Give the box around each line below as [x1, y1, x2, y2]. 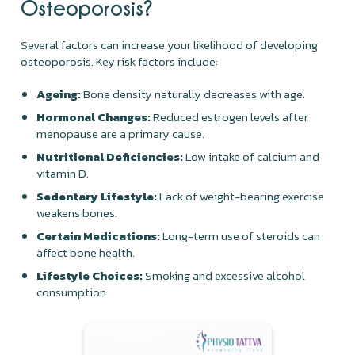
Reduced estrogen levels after [153, 107, 309, 126]
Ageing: [36, 84, 82, 103]
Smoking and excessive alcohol [143, 265, 306, 284]
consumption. [36, 282, 109, 301]
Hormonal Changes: [36, 107, 154, 126]
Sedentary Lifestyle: [36, 186, 158, 205]
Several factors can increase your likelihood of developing [21, 35, 319, 54]
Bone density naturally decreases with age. [81, 84, 306, 103]
